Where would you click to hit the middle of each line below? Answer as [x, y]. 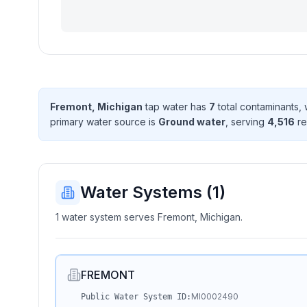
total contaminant [255, 107]
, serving [246, 122]
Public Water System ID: [136, 297]
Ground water [192, 122]
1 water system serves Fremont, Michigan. [149, 217]
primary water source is [104, 122]
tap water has [176, 107]
